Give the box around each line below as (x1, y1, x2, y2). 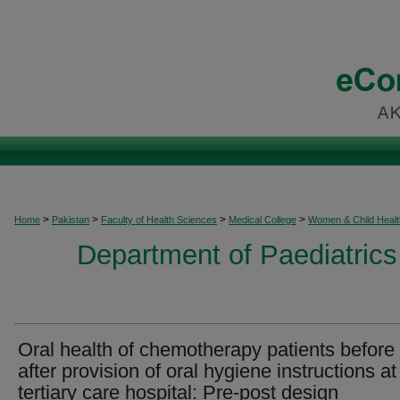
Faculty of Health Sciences (101, 214, 217, 225)
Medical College (229, 214, 296, 225)
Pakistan (52, 214, 89, 225)
